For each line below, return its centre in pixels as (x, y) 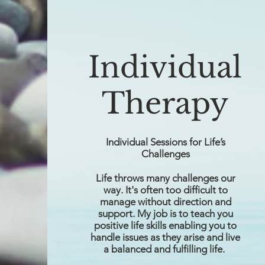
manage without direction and (165, 202)
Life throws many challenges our (165, 178)
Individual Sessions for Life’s (165, 142)
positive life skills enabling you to (166, 225)
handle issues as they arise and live (166, 237)
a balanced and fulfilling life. (166, 249)
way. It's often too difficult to (165, 190)
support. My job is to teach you (165, 214)
